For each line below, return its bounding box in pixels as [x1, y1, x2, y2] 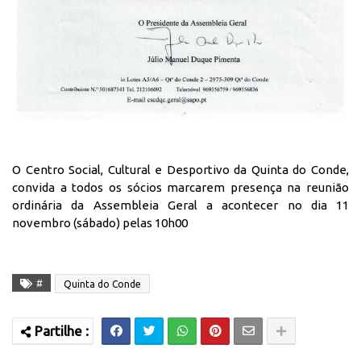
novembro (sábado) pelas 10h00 [12, 216, 188, 230]
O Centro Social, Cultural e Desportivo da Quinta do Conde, [12, 163, 349, 177]
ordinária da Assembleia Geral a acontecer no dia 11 [12, 198, 349, 213]
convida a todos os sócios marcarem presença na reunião [12, 180, 349, 195]
